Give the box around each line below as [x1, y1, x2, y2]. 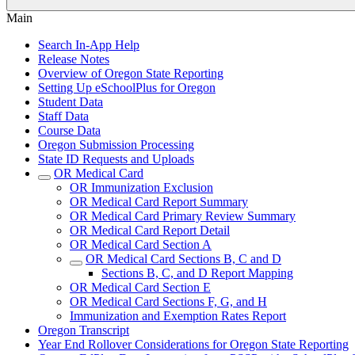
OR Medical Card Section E [70, 281, 211, 294]
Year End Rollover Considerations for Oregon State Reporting [38, 338, 349, 351]
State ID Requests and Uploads [38, 152, 194, 166]
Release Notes [38, 52, 109, 66]
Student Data [38, 95, 103, 109]
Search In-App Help [38, 38, 139, 52]
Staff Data [38, 109, 89, 123]
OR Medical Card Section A [70, 238, 212, 251]
